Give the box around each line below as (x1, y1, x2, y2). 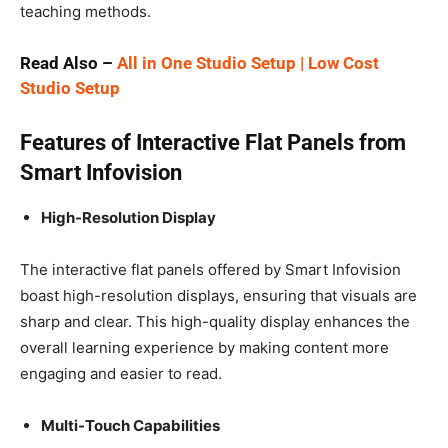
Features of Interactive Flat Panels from (20, 129, 406, 155)
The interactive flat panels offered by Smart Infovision (20, 259, 401, 279)
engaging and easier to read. (20, 363, 222, 383)
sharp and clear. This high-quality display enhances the (20, 311, 410, 331)
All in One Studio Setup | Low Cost (117, 52, 379, 73)
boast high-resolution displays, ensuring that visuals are (20, 285, 417, 305)
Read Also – (20, 52, 117, 73)
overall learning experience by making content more (20, 337, 389, 357)
